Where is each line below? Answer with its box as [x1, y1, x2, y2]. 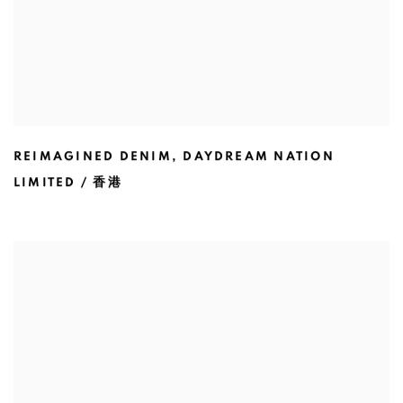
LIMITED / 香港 [13, 176, 122, 190]
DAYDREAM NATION [183, 150, 335, 164]
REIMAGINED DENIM [13, 150, 172, 164]
